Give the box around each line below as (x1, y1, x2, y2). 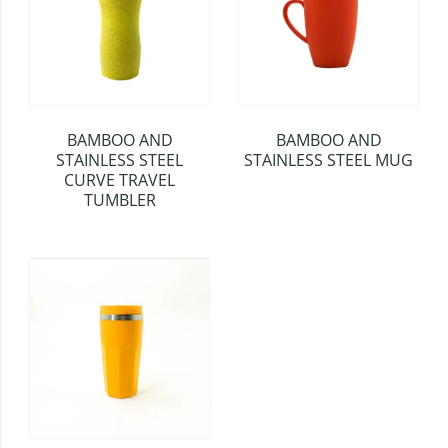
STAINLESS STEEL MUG (244, 148, 413, 171)
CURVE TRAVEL (64, 168, 175, 191)
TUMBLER (83, 188, 156, 211)
